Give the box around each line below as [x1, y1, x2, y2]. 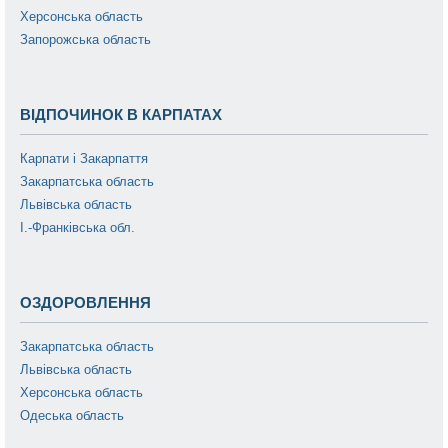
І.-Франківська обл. [20, 219, 135, 235]
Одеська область [20, 407, 124, 423]
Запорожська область [20, 31, 151, 47]
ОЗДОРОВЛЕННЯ [20, 290, 151, 313]
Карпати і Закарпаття [20, 150, 148, 166]
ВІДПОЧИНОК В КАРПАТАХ [20, 102, 222, 125]
